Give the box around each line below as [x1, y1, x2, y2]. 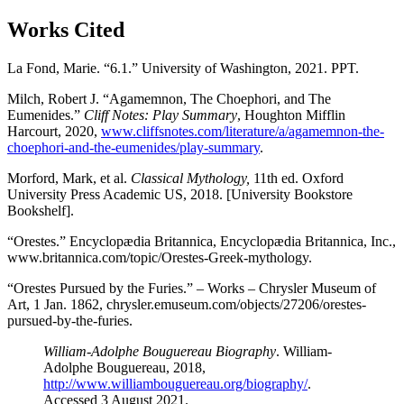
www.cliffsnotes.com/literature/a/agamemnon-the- [101, 124, 384, 139]
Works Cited [7, 18, 124, 42]
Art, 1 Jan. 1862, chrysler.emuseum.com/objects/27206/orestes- [7, 297, 366, 312]
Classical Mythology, [131, 170, 250, 186]
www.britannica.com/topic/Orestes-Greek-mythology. [7, 250, 312, 265]
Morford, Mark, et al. [7, 170, 131, 186]
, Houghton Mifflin [237, 107, 345, 123]
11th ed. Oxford [250, 170, 344, 186]
